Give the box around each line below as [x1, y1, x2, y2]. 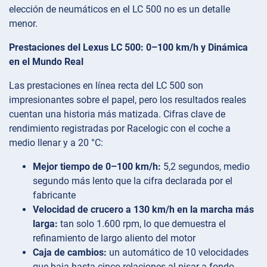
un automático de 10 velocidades [107, 247, 249, 259]
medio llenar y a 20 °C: [9, 137, 103, 149]
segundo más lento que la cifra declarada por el [33, 175, 232, 187]
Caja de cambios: [33, 247, 107, 259]
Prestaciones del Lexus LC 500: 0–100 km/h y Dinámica [9, 42, 248, 54]
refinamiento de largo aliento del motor [33, 232, 195, 244]
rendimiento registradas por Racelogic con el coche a [9, 123, 231, 135]
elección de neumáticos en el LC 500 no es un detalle [9, 4, 230, 15]
